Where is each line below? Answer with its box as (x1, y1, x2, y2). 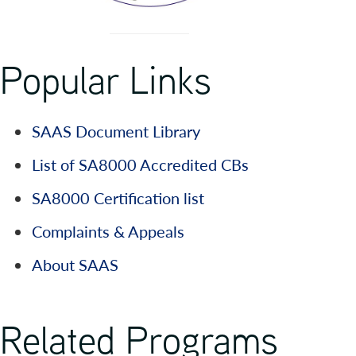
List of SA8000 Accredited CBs (32, 153, 249, 176)
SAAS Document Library (32, 120, 200, 143)
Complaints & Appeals (32, 220, 184, 243)
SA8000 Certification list (32, 187, 204, 210)
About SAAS (32, 253, 118, 277)
